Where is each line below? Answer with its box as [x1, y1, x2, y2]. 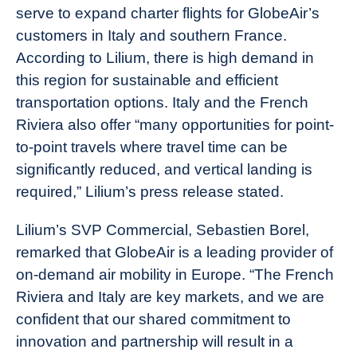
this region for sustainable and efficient [16, 71, 278, 88]
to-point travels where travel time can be [16, 138, 288, 155]
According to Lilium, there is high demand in [16, 49, 314, 66]
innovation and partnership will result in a [16, 332, 293, 350]
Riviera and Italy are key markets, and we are [16, 288, 324, 305]
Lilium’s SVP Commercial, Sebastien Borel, [16, 221, 309, 238]
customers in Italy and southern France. [16, 26, 287, 44]
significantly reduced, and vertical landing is [16, 160, 312, 178]
